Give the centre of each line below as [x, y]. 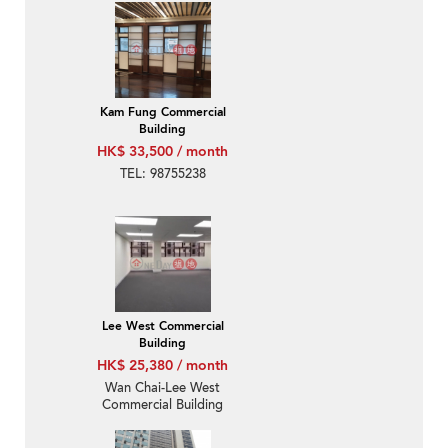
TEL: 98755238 [162, 174]
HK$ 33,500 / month [162, 152]
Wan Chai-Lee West [162, 388]
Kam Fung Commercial [162, 112]
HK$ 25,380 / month [162, 366]
